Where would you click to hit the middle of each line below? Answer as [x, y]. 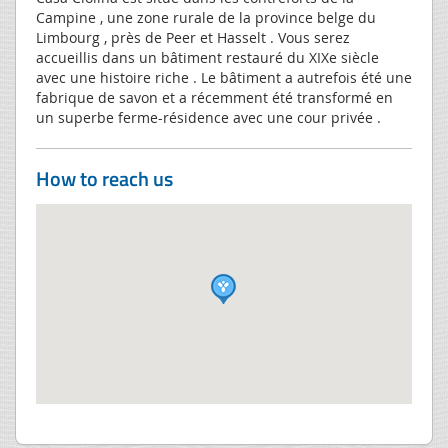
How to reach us [104, 178]
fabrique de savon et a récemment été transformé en [214, 97]
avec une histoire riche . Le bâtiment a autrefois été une [224, 77]
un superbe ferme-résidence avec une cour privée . [208, 117]
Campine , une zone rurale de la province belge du [206, 17]
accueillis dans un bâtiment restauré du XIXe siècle [207, 57]
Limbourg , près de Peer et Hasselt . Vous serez [193, 37]
